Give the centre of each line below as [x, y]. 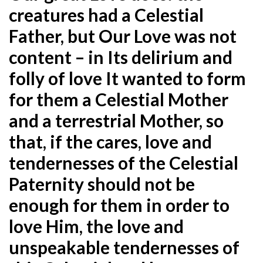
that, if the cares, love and [110, 141]
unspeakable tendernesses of [124, 247]
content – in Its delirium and [121, 57]
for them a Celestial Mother [119, 99]
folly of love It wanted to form [127, 78]
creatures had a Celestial [106, 14]
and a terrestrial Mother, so [116, 120]
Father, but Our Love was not [123, 36]
